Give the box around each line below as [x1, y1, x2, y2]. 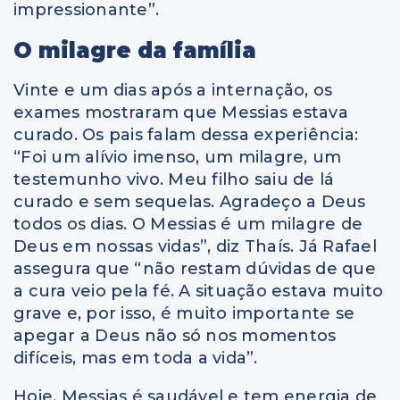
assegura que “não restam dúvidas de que [13, 258, 376, 279]
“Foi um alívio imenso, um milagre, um [13, 146, 342, 167]
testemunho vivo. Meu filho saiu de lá [13, 169, 335, 189]
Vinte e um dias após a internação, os [13, 79, 333, 100]
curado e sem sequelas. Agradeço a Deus [13, 191, 366, 212]
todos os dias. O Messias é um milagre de [13, 213, 362, 234]
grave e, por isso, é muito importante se [13, 303, 354, 323]
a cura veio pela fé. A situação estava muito [13, 280, 383, 301]
